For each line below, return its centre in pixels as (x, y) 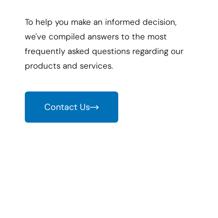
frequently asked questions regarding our (104, 51)
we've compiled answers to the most (96, 36)
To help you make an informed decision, (101, 22)
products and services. (69, 66)
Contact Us (67, 107)
